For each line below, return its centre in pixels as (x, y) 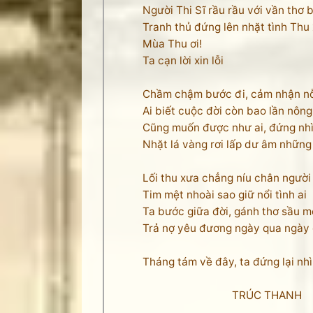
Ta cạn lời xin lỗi (183, 60)
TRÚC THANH (222, 295)
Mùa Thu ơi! (172, 44)
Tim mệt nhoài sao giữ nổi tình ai (225, 195)
